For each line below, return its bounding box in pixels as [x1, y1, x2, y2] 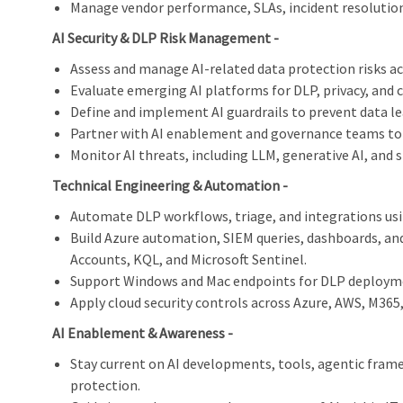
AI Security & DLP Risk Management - [52, 29, 279, 48]
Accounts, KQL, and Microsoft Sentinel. [70, 250, 307, 269]
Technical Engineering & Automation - [52, 176, 288, 195]
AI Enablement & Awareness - [52, 324, 233, 343]
